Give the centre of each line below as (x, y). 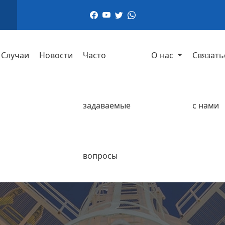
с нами (206, 105)
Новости (56, 55)
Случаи (15, 55)
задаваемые (107, 105)
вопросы (100, 156)
